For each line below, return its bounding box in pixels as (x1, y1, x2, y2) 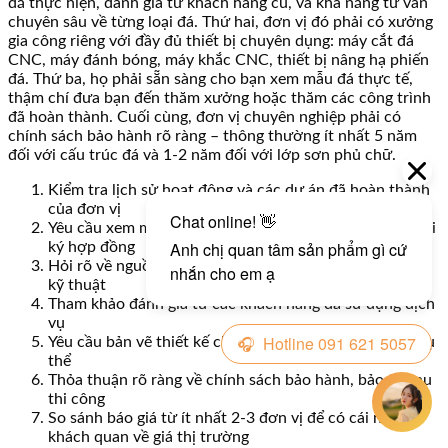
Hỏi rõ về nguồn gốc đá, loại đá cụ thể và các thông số (48, 258, 425, 275)
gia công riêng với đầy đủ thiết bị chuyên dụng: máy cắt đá (8, 33, 414, 50)
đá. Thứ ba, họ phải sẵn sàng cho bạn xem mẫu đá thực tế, (8, 71, 413, 88)
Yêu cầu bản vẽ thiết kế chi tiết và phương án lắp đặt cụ (48, 334, 435, 351)
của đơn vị (48, 201, 121, 218)
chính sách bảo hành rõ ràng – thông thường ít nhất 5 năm (8, 128, 417, 145)
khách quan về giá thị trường (48, 429, 249, 446)
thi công (48, 391, 105, 408)
